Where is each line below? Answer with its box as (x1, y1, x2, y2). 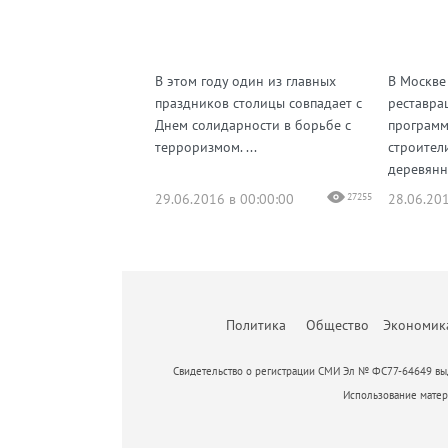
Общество (305, 316, 369, 334)
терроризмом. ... (155, 138, 257, 156)
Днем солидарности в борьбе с (155, 116, 351, 134)
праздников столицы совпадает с (155, 94, 362, 112)
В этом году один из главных (155, 72, 336, 90)
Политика (226, 316, 286, 334)
